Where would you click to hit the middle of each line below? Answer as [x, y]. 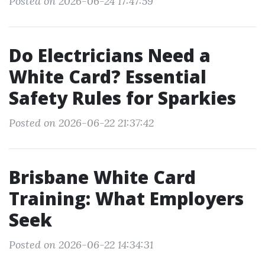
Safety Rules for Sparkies [122, 98]
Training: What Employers [126, 198]
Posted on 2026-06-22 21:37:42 [81, 123]
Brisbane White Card [102, 177]
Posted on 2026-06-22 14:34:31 [81, 245]
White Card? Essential [108, 77]
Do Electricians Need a [110, 55]
